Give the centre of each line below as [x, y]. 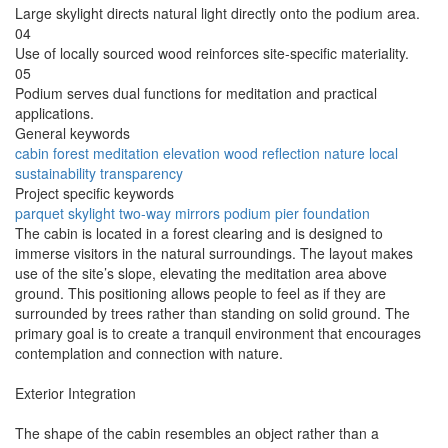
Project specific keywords [94, 193]
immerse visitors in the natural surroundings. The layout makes [214, 253]
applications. [54, 113]
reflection [291, 153]
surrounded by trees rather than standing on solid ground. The [212, 313]
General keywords [72, 133]
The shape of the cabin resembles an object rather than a [197, 433]
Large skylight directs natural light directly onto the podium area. [217, 13]
